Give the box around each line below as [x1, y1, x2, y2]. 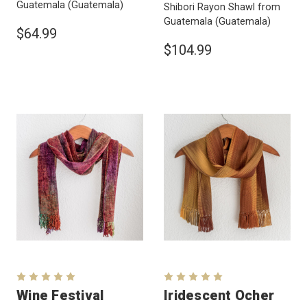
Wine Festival [16, 287, 104, 304]
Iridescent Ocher [164, 287, 274, 304]
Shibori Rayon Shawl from [164, 1, 280, 14]
